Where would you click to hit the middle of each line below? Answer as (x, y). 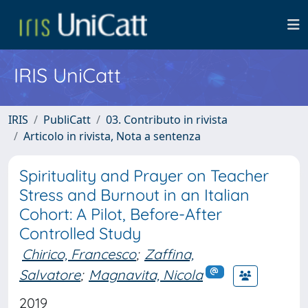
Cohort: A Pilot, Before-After (121, 214)
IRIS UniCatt (67, 75)
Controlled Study (80, 233)
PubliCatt (67, 120)
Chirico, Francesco (79, 254)
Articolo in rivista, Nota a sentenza (112, 136)
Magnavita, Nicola (146, 274)
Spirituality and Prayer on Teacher (144, 176)
